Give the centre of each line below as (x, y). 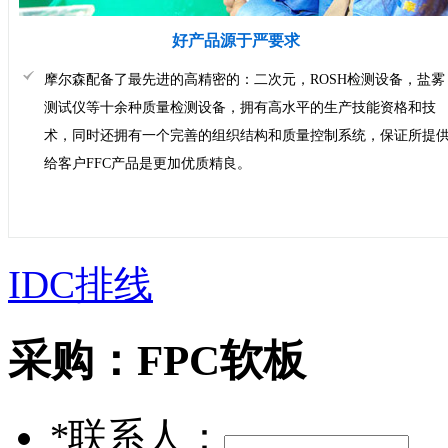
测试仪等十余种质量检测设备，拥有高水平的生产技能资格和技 (240, 107)
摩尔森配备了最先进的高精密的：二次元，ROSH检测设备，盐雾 (244, 79)
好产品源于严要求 (236, 40)
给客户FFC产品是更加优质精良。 (147, 163)
